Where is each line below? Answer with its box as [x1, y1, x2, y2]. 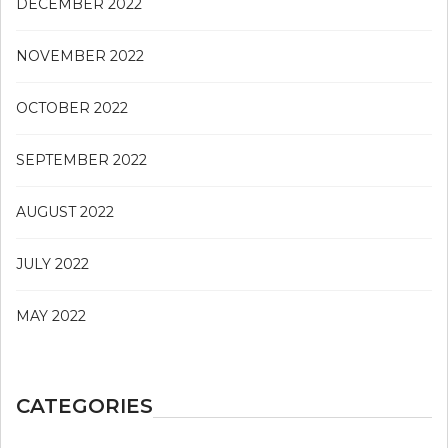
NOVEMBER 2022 [16, 47, 144, 66]
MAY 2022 [16, 307, 86, 326]
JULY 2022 [16, 255, 89, 274]
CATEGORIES [16, 394, 153, 419]
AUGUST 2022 [16, 203, 114, 222]
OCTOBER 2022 [16, 99, 128, 118]
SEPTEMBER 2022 [16, 151, 147, 170]
